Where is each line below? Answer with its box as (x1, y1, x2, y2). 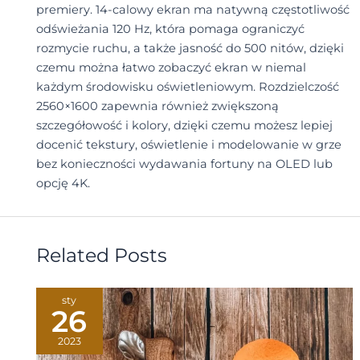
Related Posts (35, 243, 167, 267)
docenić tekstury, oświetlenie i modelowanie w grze (35, 137, 342, 152)
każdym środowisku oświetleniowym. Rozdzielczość (35, 79, 339, 94)
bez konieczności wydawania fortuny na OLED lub (35, 156, 333, 171)
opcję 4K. (35, 175, 90, 190)
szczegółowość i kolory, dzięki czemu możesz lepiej (35, 117, 333, 133)
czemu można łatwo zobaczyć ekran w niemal (35, 59, 306, 75)
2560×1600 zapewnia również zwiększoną (35, 98, 279, 113)
